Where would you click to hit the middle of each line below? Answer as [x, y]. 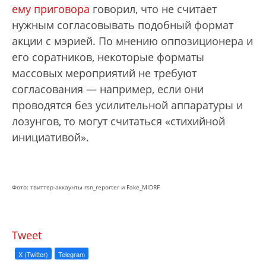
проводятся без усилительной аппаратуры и [127, 105]
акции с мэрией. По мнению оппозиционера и [132, 41]
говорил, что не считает [153, 9]
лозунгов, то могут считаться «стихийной [118, 121]
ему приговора [51, 9]
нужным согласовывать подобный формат [123, 25]
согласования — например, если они [108, 89]
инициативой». [50, 137]
